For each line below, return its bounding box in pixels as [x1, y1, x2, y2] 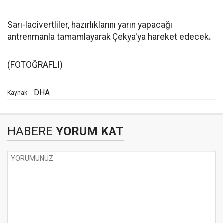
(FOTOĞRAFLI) [7, 60, 63, 70]
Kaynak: [7, 89, 29, 96]
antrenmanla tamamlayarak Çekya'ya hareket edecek [7, 32, 209, 42]
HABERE [7, 124, 53, 138]
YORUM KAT [53, 124, 124, 138]
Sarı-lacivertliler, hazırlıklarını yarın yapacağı [7, 20, 172, 30]
